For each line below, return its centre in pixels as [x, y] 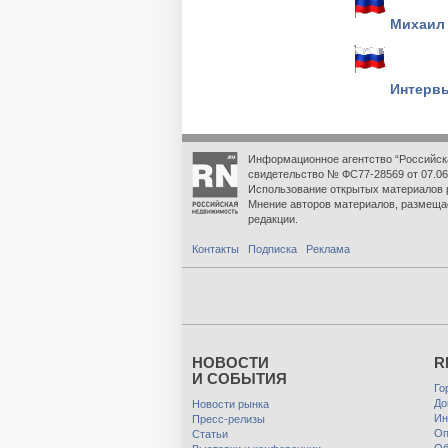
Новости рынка [230, 404]
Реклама [328, 249]
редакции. [273, 219]
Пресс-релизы [228, 419]
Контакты [215, 249]
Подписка [272, 249]
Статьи [210, 434]
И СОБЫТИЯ [239, 378]
